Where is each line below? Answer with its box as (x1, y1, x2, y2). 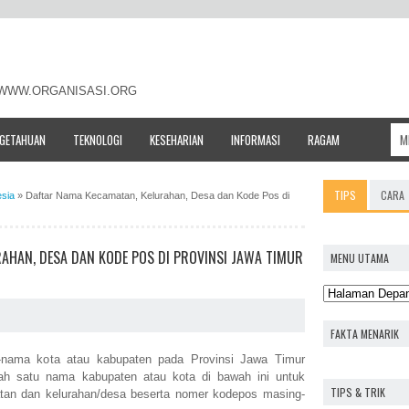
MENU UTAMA (330, 249, 389, 266)
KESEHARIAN (150, 130, 204, 149)
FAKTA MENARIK (330, 325, 399, 341)
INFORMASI (231, 130, 280, 149)
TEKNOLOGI (73, 130, 122, 149)
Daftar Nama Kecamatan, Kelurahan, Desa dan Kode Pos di (26, 189, 289, 201)
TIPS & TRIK (330, 383, 385, 400)
